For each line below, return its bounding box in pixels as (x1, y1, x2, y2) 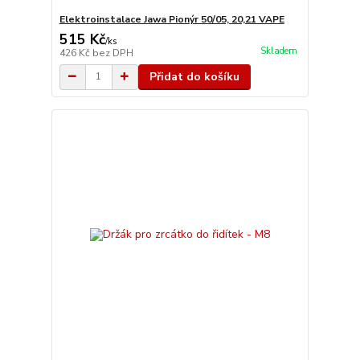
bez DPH (92, 46, 133, 59)
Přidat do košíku (149, 68, 239, 84)
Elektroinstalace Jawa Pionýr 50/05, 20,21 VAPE (59, 12, 284, 26)
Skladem (260, 44, 297, 57)
